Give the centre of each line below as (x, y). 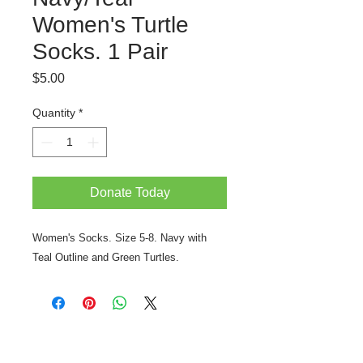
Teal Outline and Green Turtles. (106, 257)
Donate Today (130, 192)
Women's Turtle (111, 25)
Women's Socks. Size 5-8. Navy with (120, 238)
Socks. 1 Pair (100, 51)
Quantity (54, 113)
